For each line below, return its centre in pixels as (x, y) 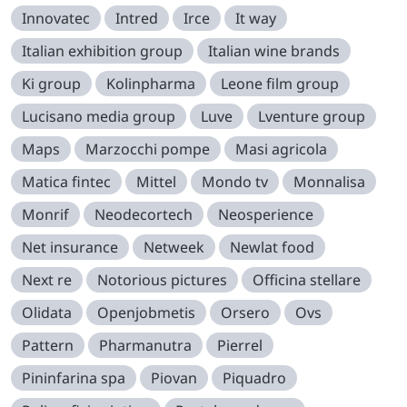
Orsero (245, 313)
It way (256, 19)
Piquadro (254, 378)
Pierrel (240, 346)
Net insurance (70, 248)
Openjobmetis (146, 313)
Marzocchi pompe (148, 149)
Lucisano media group (99, 117)
